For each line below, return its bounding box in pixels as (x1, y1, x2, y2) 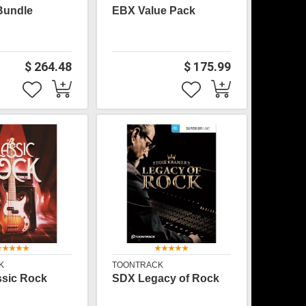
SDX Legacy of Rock (112, 273, 220, 284)
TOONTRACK (112, 260, 164, 270)
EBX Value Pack (112, 5, 196, 16)
